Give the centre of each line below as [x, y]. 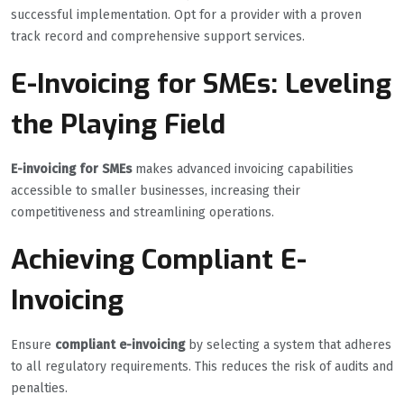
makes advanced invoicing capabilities [243, 169]
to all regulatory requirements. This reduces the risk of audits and [202, 366]
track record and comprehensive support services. [158, 36]
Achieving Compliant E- [159, 259]
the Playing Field [118, 124]
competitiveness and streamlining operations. [142, 212]
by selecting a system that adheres [288, 344]
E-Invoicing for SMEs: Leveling [201, 83]
